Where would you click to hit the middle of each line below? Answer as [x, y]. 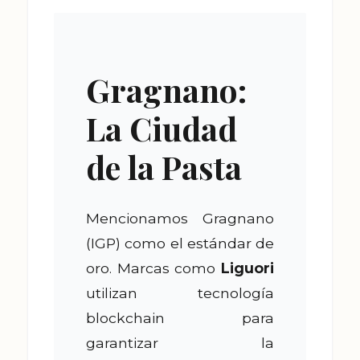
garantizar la [180, 343]
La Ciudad [162, 129]
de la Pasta [164, 167]
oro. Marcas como [153, 268]
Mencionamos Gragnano [180, 219]
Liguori [247, 268]
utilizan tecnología [180, 293]
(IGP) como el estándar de [180, 243]
